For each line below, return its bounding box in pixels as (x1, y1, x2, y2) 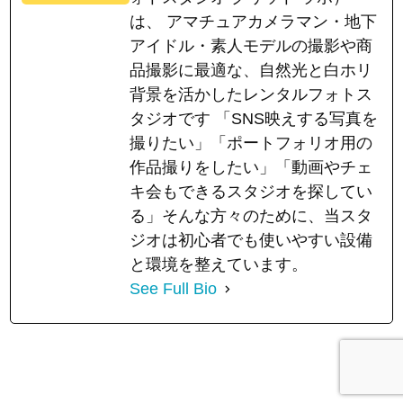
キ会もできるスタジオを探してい (130, 182, 373, 201)
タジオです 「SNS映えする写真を (130, 109, 379, 128)
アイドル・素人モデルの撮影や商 (130, 36, 373, 55)
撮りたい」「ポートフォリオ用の (130, 133, 373, 152)
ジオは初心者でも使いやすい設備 (130, 230, 373, 249)
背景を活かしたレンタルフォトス (130, 85, 373, 103)
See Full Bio (130, 279, 218, 298)
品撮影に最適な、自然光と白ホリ (130, 60, 373, 79)
